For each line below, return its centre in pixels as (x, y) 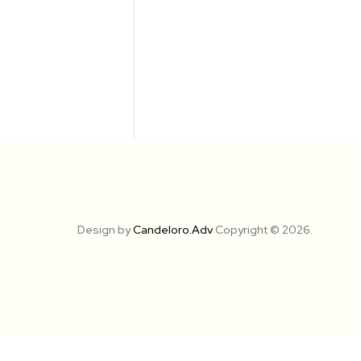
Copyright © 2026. (263, 229)
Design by (104, 229)
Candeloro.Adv (172, 229)
